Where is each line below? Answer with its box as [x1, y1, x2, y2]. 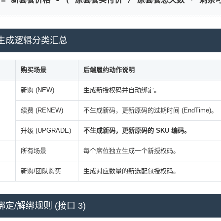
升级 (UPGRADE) [20, 127, 71, 135]
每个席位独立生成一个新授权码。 [83, 147, 180, 155]
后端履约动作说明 [83, 66, 135, 74]
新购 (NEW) [20, 86, 54, 94]
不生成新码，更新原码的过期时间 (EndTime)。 [83, 107, 218, 114]
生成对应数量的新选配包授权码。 [83, 167, 180, 175]
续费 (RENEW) [20, 107, 63, 114]
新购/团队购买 [20, 167, 61, 175]
